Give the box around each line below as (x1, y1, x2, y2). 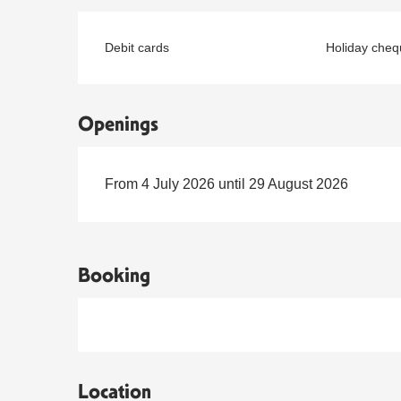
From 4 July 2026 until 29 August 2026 (105, 176, 349, 192)
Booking (78, 263, 150, 288)
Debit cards (105, 40, 170, 55)
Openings (78, 112, 159, 137)
